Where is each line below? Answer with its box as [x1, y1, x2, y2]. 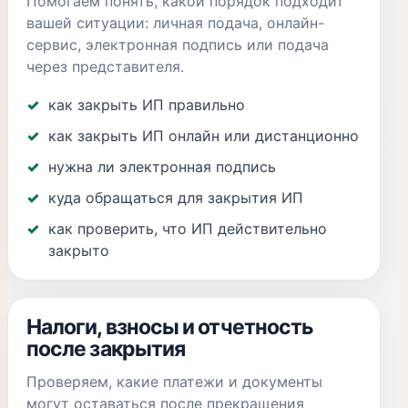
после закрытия [26, 336, 186, 362]
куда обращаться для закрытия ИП [48, 189, 303, 207]
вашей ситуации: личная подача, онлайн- [26, 14, 324, 32]
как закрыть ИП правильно [48, 96, 245, 114]
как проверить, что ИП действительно [48, 219, 327, 238]
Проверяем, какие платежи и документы [26, 372, 322, 391]
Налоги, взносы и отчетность [26, 314, 314, 340]
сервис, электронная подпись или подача [26, 36, 329, 54]
